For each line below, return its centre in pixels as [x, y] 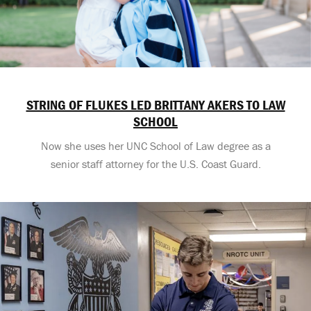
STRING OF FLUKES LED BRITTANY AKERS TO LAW [155, 104]
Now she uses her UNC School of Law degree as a [155, 145]
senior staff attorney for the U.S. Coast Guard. [155, 163]
